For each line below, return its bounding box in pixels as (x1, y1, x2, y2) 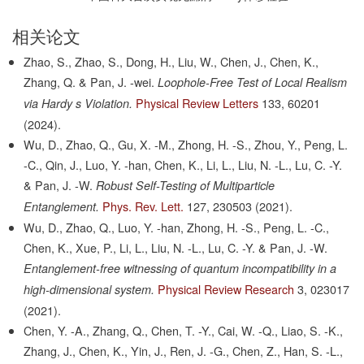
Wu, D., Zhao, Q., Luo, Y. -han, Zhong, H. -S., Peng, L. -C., (24, 219, 330, 236)
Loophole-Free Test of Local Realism (158, 74, 348, 91)
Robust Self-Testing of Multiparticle (96, 177, 275, 194)
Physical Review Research (158, 280, 295, 298)
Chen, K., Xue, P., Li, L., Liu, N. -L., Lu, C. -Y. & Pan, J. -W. (24, 239, 328, 257)
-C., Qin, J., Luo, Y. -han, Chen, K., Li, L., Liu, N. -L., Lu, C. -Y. (24, 156, 343, 174)
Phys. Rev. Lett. (102, 197, 184, 215)
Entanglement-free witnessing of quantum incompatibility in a (24, 260, 337, 277)
